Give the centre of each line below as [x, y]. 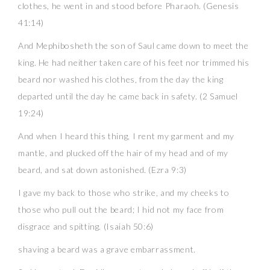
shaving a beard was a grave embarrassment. [107, 249]
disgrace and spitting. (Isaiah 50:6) [86, 226]
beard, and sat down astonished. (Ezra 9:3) [102, 170]
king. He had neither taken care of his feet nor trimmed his [134, 62]
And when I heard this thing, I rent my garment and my [126, 136]
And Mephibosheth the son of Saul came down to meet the [133, 46]
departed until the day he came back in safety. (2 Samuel [128, 96]
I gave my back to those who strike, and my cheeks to [124, 193]
